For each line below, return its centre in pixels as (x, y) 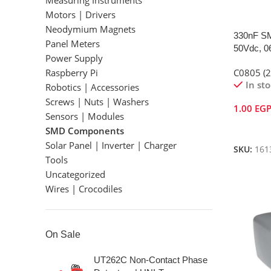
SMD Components (85, 131)
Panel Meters (73, 44)
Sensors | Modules (85, 116)
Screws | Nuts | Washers (97, 102)
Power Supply (74, 58)
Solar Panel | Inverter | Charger (111, 145)
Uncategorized (75, 174)
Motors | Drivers (80, 15)
